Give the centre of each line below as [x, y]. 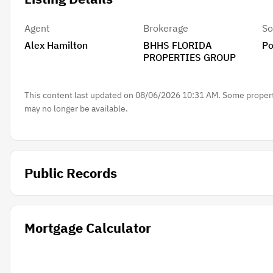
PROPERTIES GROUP [189, 57]
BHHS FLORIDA [177, 45]
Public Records [70, 172]
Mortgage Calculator [87, 227]
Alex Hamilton [56, 45]
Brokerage [165, 28]
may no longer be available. [76, 108]
